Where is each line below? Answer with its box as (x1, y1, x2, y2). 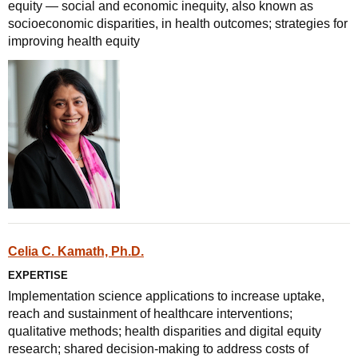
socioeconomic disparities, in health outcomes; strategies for (8, 17, 348, 30)
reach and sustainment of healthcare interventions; (8, 307, 292, 320)
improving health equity (8, 34, 140, 48)
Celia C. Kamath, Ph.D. (8, 245, 144, 258)
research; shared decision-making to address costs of (8, 342, 308, 356)
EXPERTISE (8, 269, 68, 281)
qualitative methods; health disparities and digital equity (8, 324, 321, 338)
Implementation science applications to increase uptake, (8, 289, 324, 303)
